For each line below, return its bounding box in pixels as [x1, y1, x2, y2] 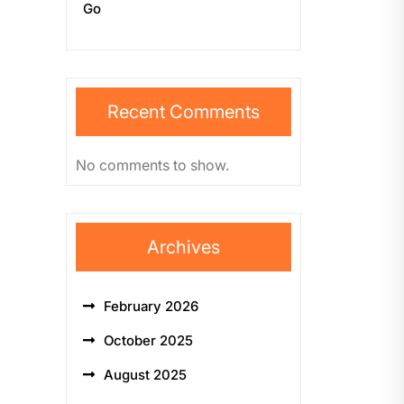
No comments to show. [76, 156, 229, 174]
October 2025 [104, 332, 193, 349]
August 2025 [104, 366, 187, 383]
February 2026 [104, 298, 198, 315]
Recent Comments [107, 101, 260, 123]
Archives [147, 236, 220, 258]
